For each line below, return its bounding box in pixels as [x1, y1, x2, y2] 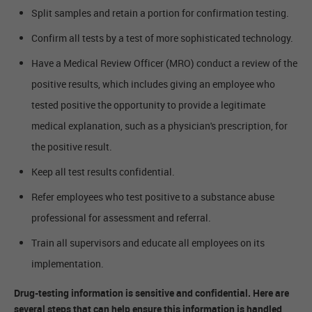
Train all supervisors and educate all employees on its [31, 236, 265, 250]
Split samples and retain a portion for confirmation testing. [31, 6, 289, 20]
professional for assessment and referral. [31, 211, 211, 225]
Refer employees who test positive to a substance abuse [31, 190, 274, 204]
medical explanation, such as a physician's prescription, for [31, 119, 288, 133]
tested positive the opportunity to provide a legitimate [31, 98, 265, 112]
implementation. [31, 257, 104, 271]
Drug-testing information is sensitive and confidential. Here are [14, 286, 289, 300]
